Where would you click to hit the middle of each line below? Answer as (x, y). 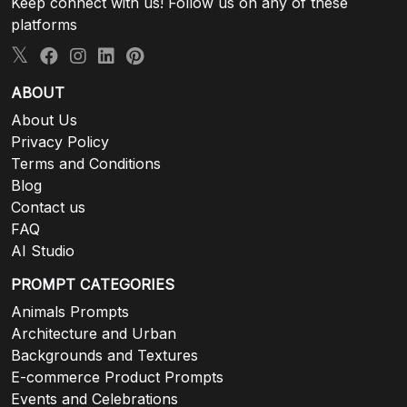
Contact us (48, 207)
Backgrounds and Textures (104, 355)
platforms (44, 24)
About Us (44, 119)
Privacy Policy (60, 141)
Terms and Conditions (86, 163)
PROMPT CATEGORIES (93, 284)
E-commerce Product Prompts (117, 377)
